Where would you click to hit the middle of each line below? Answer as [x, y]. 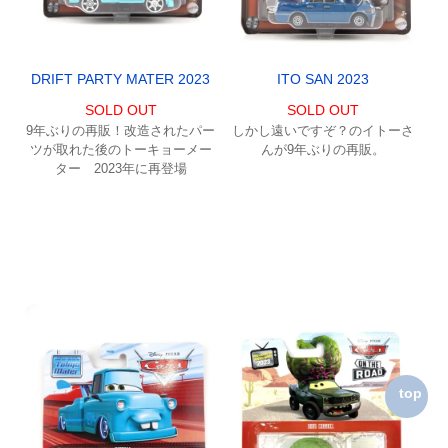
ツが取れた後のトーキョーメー [120, 149]
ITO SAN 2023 [322, 78]
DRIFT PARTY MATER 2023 [121, 78]
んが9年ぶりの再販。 [322, 149]
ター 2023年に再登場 [120, 168]
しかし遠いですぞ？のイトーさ [322, 130]
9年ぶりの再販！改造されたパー [121, 130]
